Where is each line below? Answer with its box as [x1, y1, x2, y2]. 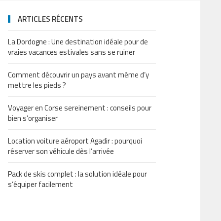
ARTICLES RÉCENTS [18, 13, 83, 25]
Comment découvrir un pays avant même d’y [8, 69, 149, 80]
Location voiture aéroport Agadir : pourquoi [8, 135, 142, 147]
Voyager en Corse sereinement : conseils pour [8, 102, 151, 113]
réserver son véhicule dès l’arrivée [8, 146, 114, 157]
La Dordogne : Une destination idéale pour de [8, 36, 148, 47]
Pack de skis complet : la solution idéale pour [8, 168, 147, 180]
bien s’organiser [8, 112, 58, 124]
